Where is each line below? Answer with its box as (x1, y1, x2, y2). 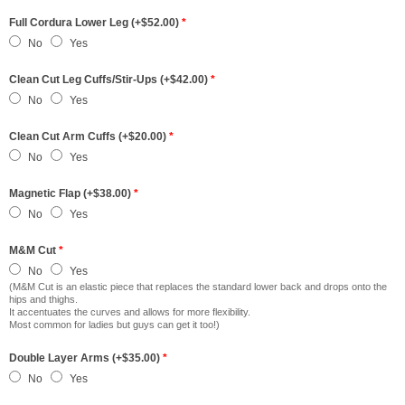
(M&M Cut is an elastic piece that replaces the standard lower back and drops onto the (9, 281, 387, 292)
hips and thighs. (9, 294, 78, 305)
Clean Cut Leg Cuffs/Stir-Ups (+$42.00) (9, 73, 211, 86)
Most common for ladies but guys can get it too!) (9, 319, 220, 330)
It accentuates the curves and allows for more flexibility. (9, 306, 253, 317)
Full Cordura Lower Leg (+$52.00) (9, 16, 182, 29)
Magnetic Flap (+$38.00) (9, 187, 134, 200)
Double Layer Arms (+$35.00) (9, 352, 163, 364)
